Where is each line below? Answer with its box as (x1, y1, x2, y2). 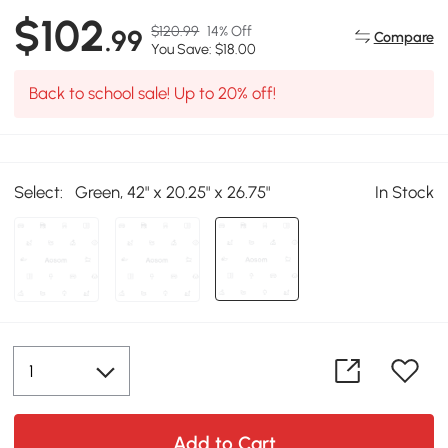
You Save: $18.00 (151, 40, 257, 58)
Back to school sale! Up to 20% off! (28, 83, 276, 104)
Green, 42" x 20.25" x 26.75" (75, 181, 271, 202)
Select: (14, 181, 64, 202)
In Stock (374, 181, 434, 202)
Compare (373, 27, 434, 46)
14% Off (207, 22, 253, 40)
